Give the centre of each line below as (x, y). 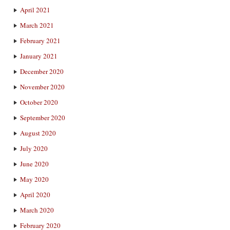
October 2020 (39, 102)
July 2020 (34, 148)
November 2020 (42, 87)
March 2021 (37, 25)
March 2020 (37, 210)
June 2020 (34, 164)
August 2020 (38, 133)
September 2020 (43, 118)
